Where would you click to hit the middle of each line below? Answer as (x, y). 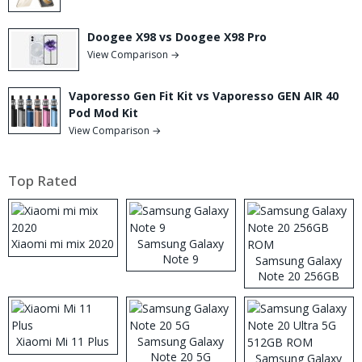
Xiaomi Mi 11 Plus (63, 341)
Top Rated (42, 180)
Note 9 (181, 259)
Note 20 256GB (299, 276)
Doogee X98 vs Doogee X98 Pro (177, 36)
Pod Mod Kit (103, 112)
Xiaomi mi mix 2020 (63, 243)
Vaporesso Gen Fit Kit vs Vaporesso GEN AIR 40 (204, 95)
